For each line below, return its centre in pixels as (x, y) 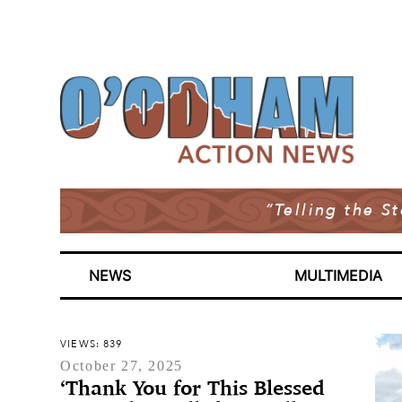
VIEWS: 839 (92, 344)
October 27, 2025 (122, 366)
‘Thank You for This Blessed (193, 387)
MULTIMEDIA (339, 275)
